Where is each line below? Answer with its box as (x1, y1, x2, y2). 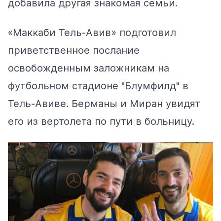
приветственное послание (8, 44, 140, 56)
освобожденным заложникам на (8, 62, 169, 74)
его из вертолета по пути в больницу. (8, 115, 194, 127)
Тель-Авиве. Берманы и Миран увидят (8, 98, 200, 110)
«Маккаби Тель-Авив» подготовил (8, 27, 176, 38)
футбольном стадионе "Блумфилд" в (8, 80, 188, 92)
